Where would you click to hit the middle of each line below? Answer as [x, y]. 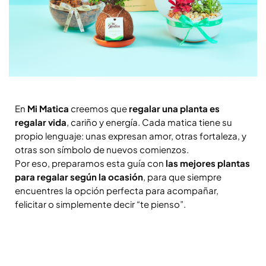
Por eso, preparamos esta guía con [90, 163]
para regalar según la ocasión [79, 177]
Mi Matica [48, 109]
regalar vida [41, 122]
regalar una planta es [174, 109]
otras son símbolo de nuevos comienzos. [102, 150]
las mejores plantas [208, 163]
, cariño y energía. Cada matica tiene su [149, 122]
